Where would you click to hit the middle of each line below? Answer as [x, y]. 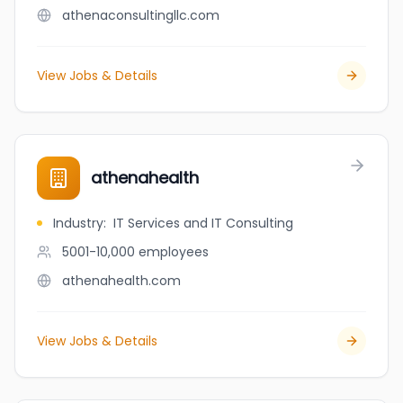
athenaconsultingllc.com [141, 15]
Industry [78, 223]
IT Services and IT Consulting [203, 223]
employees [174, 252]
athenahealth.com [121, 281]
